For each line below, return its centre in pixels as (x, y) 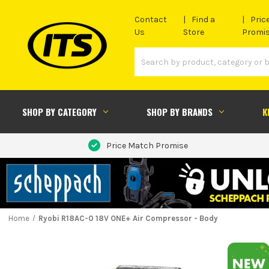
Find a (204, 20)
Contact (151, 20)
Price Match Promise (147, 145)
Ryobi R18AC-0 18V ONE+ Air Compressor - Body (128, 218)
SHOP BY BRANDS (179, 111)
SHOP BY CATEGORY (59, 111)
